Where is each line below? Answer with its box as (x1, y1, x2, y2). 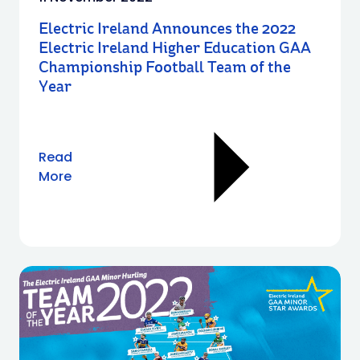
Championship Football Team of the (39, 59, 291, 76)
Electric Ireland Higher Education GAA (39, 40, 311, 57)
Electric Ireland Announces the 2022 (39, 21, 296, 38)
